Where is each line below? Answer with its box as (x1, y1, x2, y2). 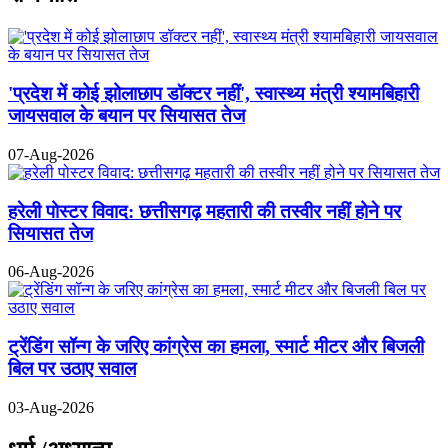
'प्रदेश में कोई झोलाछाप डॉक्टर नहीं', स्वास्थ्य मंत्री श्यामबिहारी (8, 83, 419, 105)
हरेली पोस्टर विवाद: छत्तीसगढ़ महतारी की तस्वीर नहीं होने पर (8, 200, 401, 222)
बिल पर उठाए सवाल (8, 357, 136, 379)
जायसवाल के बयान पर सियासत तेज (8, 105, 245, 127)
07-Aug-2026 (8, 145, 94, 163)
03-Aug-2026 (8, 398, 94, 416)
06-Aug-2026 (8, 263, 94, 281)
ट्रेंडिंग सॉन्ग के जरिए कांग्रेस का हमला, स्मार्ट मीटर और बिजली (8, 335, 424, 357)
